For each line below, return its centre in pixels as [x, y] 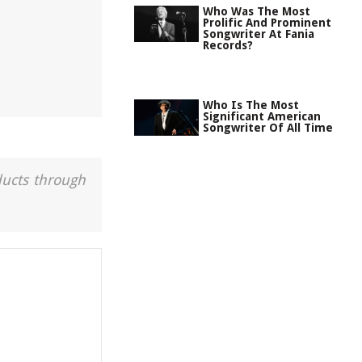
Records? [228, 45]
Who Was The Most [257, 11]
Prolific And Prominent [267, 23]
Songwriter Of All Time [268, 128]
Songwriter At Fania [259, 34]
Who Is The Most [251, 105]
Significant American [262, 116]
